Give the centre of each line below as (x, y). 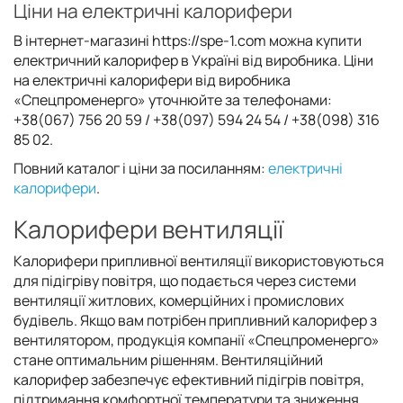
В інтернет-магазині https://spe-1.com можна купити (188, 40)
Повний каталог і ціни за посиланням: (141, 168)
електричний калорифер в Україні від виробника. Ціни (193, 60)
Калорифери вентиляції (148, 228)
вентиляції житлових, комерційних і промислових (179, 300)
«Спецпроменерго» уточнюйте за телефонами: (173, 99)
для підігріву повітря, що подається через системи (185, 280)
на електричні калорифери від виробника (152, 80)
